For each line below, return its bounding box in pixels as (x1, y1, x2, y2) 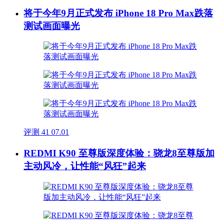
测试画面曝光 (24, 20, 80, 31)
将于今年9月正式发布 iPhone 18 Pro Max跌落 (24, 7, 213, 18)
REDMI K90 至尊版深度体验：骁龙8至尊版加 (24, 148, 215, 158)
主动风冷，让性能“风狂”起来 (24, 161, 146, 171)
